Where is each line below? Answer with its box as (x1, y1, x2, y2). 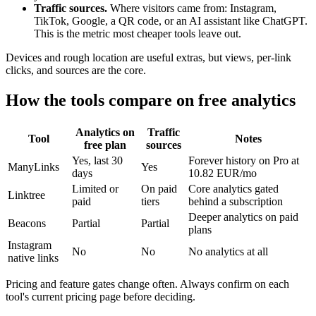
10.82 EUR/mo (188, 167, 257, 180)
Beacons (8, 217, 46, 230)
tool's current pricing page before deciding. (6, 291, 195, 303)
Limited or (72, 183, 119, 195)
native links (8, 252, 59, 265)
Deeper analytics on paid (188, 211, 298, 224)
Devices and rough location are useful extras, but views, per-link (6, 51, 291, 64)
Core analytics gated (188, 183, 279, 195)
